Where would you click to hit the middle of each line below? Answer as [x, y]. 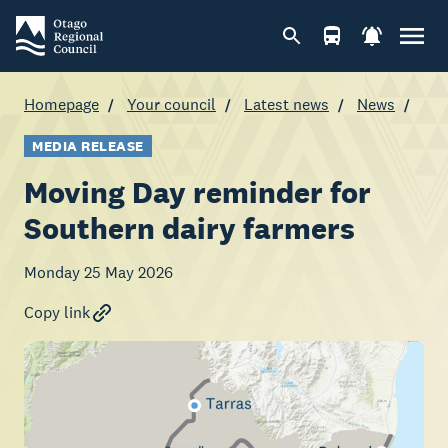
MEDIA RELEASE [88, 146]
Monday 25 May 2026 [98, 272]
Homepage [61, 104]
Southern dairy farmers [189, 228]
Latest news [286, 104]
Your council [171, 104]
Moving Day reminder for [197, 192]
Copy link [57, 312]
